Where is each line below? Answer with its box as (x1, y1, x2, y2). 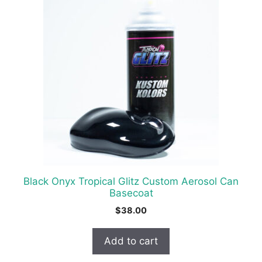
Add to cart (104, 235, 158, 247)
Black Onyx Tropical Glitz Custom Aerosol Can (23, 175, 239, 187)
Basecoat (109, 187, 153, 199)
